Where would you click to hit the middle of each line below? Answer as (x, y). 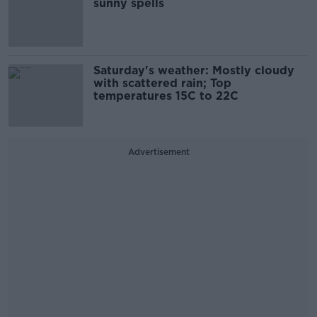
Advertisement (158, 152)
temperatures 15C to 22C (166, 96)
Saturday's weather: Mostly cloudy (194, 70)
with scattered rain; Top (162, 83)
